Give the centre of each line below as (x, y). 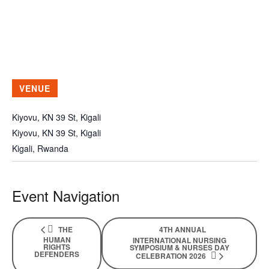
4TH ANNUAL (183, 230)
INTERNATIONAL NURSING (179, 240)
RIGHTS (57, 246)
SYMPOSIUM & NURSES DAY (179, 247)
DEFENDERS (57, 254)
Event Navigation (66, 195)
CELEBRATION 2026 (171, 256)
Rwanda (53, 148)
